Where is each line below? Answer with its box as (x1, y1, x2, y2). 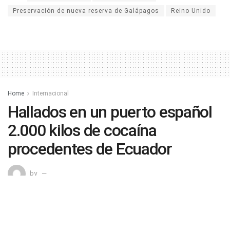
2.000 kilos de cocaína (8, 120, 157, 140)
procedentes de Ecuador (8, 139, 172, 159)
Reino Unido (171, 7, 210, 14)
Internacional (32, 89, 69, 97)
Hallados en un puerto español (8, 102, 212, 122)
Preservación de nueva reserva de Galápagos (13, 7, 159, 14)
